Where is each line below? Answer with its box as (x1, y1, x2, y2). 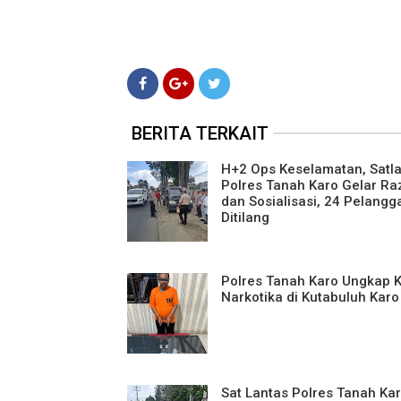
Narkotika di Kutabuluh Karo (221, 288, 399, 305)
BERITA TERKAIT (132, 122, 269, 144)
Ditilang (221, 209, 269, 226)
